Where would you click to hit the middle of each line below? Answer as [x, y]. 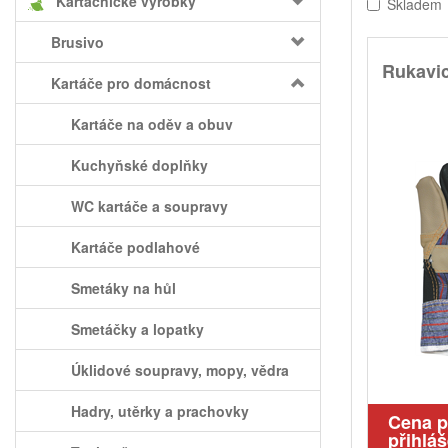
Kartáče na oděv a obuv [152, 124]
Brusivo [77, 42]
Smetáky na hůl [123, 288]
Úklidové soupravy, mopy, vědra [180, 370]
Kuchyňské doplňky [139, 165]
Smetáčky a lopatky [137, 329]
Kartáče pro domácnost [131, 83]
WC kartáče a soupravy [149, 206]
